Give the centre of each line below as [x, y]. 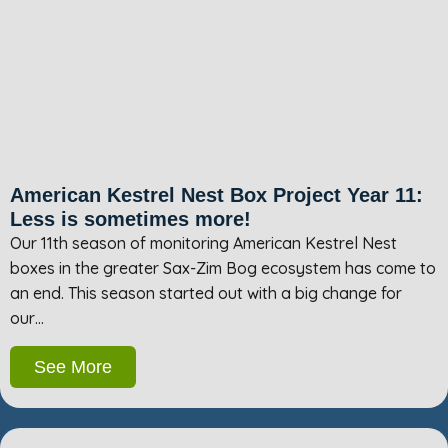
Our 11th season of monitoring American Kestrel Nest [203, 243]
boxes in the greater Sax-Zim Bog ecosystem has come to [223, 268]
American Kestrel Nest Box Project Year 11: [216, 195]
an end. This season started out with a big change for [206, 293]
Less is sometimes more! [130, 219]
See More [73, 366]
